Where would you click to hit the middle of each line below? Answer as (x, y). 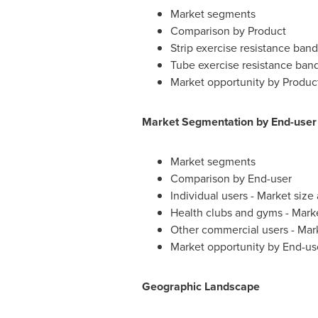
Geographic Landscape (201, 286)
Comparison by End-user (231, 179)
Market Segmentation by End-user (229, 122)
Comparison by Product (228, 31)
